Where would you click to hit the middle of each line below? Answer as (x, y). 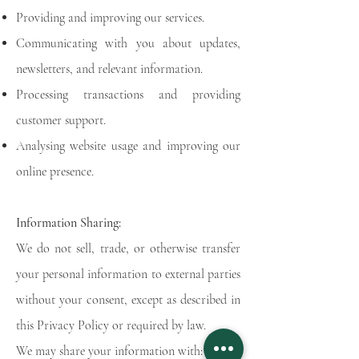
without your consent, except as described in (128, 300)
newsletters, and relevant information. (109, 69)
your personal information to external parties (128, 274)
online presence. (55, 171)
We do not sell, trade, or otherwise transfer (128, 248)
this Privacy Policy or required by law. (111, 325)
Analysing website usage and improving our (128, 146)
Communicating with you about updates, (128, 43)
